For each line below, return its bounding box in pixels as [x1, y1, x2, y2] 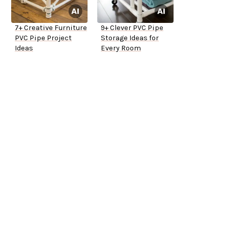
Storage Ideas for [101, 34, 159, 43]
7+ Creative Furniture [15, 23, 87, 33]
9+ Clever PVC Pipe [101, 23, 163, 33]
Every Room [101, 44, 141, 53]
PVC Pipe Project [15, 34, 72, 43]
